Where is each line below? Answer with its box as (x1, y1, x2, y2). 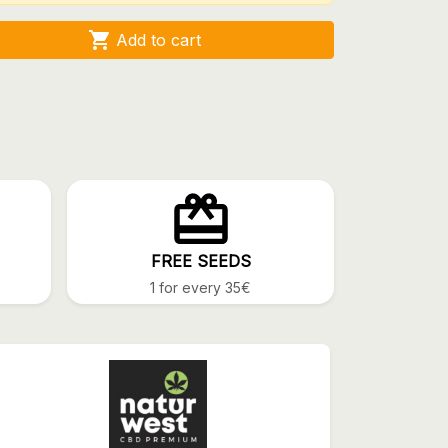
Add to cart (115, 30, 201, 51)
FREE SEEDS (150, 251, 251, 272)
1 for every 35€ (150, 279, 251, 297)
